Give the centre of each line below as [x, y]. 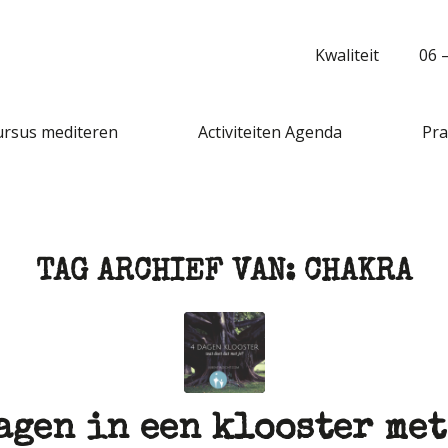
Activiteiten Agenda [270, 132]
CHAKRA [358, 274]
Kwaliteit [347, 55]
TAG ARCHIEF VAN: [170, 274]
